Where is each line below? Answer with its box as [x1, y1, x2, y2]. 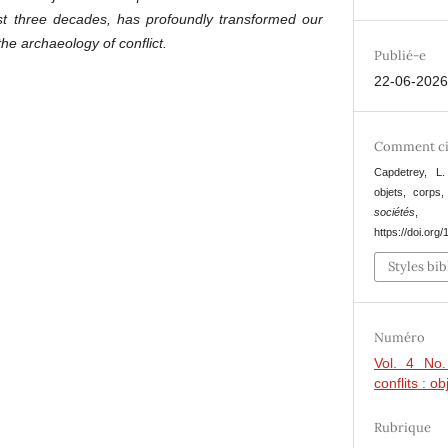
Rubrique [374, 419, 432, 437]
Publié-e [374, 46, 427, 64]
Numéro [374, 329, 426, 347]
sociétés [374, 205, 416, 218]
